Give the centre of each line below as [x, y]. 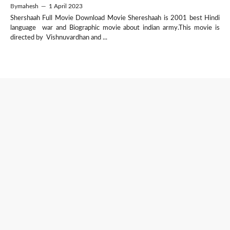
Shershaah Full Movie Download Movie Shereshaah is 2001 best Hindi [115, 18]
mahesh [28, 6]
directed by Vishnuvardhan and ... [59, 37]
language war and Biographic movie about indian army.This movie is [115, 28]
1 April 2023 [66, 6]
